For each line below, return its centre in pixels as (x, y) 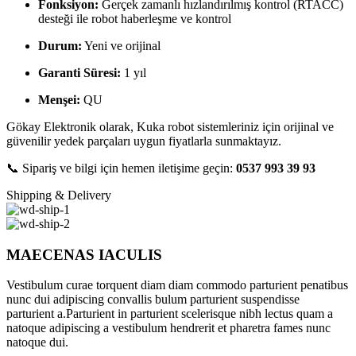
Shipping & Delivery (59, 195)
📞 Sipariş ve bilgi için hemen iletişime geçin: (121, 168)
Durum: (60, 45)
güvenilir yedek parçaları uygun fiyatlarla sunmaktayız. (144, 141)
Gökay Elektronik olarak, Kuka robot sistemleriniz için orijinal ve (170, 126)
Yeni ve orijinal (121, 45)
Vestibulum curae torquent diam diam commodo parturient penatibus (177, 285)
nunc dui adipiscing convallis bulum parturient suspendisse (153, 300)
